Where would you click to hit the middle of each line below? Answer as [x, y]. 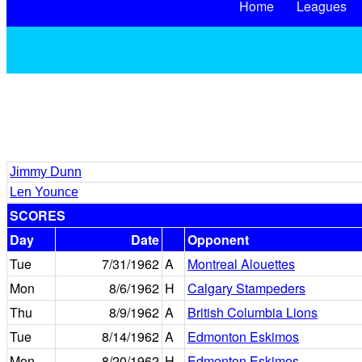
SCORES [38, 215]
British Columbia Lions [253, 312]
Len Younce [44, 192]
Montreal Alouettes [241, 264]
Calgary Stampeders [246, 288]
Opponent [218, 240]
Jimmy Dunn [46, 172]
